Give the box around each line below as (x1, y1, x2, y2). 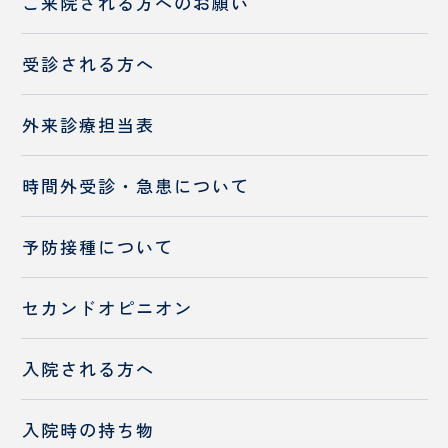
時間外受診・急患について (22, 173, 251, 199)
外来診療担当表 (22, 112, 156, 138)
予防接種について (22, 234, 175, 260)
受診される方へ (22, 51, 156, 77)
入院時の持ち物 (22, 417, 156, 443)
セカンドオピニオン (22, 295, 194, 321)
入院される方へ (22, 356, 156, 382)
